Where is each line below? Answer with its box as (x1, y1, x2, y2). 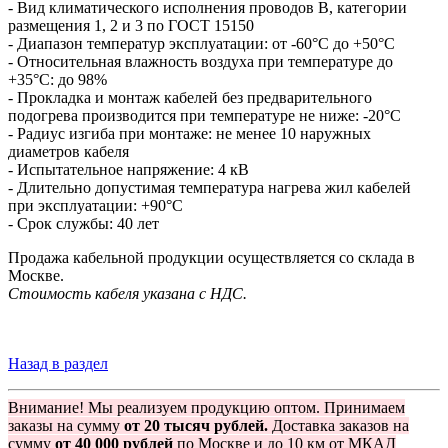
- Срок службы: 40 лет (8, 215, 159, 233)
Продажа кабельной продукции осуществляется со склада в (8, 249, 415, 267)
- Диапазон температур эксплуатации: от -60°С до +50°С (8, 35, 395, 53)
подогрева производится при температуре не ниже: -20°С (8, 107, 401, 125)
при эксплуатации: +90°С (8, 197, 183, 215)
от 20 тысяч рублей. (124, 417, 268, 435)
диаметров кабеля (8, 143, 129, 161)
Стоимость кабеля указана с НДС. (8, 285, 247, 303)
